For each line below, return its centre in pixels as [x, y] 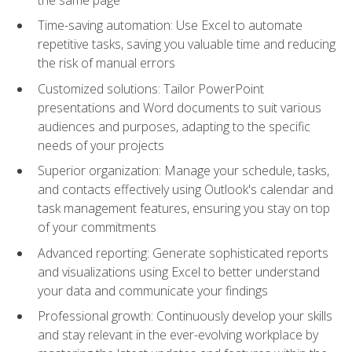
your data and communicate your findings [153, 290]
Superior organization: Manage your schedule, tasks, [183, 171]
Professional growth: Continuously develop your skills [185, 316]
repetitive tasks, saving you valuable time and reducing [187, 44]
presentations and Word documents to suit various [180, 107]
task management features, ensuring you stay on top [184, 209]
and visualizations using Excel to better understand [179, 271]
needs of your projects [101, 145]
